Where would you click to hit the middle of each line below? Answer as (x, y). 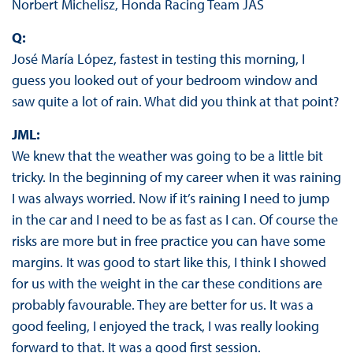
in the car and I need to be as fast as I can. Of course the (175, 220)
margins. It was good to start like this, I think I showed (169, 262)
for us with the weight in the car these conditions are (167, 284)
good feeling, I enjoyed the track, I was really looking (165, 326)
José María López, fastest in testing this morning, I (158, 59)
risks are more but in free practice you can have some (168, 241)
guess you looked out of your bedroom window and (164, 80)
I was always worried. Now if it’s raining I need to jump (170, 199)
